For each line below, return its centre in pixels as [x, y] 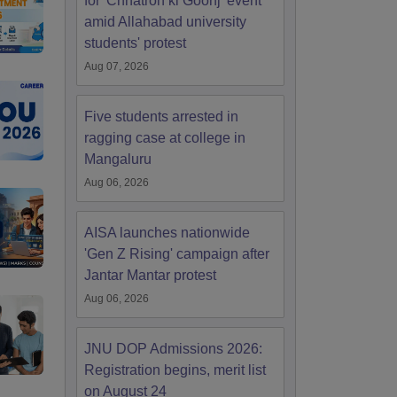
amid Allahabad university [165, 22]
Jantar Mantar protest [150, 275]
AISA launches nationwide [167, 233]
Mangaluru [118, 159]
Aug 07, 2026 [117, 66]
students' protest [135, 43]
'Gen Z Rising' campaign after [177, 254]
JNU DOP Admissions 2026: [173, 349]
